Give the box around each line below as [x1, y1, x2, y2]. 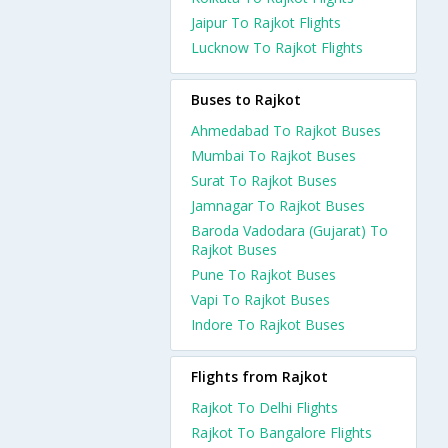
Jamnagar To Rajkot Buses [191, 196, 365, 215]
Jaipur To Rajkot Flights [191, 13, 341, 32]
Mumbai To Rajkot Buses [191, 146, 356, 165]
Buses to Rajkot [191, 90, 301, 109]
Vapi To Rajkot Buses [191, 290, 330, 309]
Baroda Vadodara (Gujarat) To [191, 221, 388, 240]
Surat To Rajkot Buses [191, 171, 337, 190]
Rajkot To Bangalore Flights [191, 423, 372, 442]
